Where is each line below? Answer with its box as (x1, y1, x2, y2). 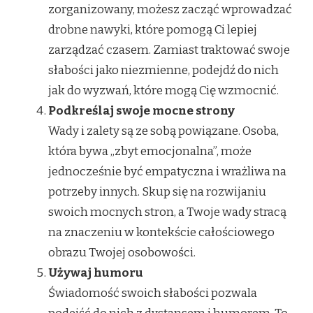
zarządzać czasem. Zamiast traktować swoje (48, 42, 290, 57)
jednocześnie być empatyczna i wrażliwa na (48, 163, 286, 179)
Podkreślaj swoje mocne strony (48, 103, 235, 118)
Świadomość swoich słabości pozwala (48, 285, 257, 300)
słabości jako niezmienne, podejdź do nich (48, 62, 279, 78)
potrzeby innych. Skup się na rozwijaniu (48, 184, 266, 199)
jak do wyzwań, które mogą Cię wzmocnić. (48, 82, 279, 98)
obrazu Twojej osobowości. (48, 245, 196, 260)
